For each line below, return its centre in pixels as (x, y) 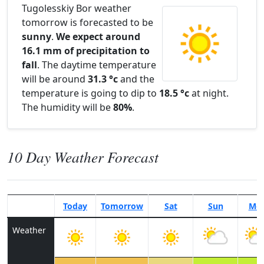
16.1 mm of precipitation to (86, 51)
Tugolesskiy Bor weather (77, 8)
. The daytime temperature (97, 65)
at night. (209, 93)
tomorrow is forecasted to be (88, 22)
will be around (55, 79)
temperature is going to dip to (90, 93)
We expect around (98, 37)
